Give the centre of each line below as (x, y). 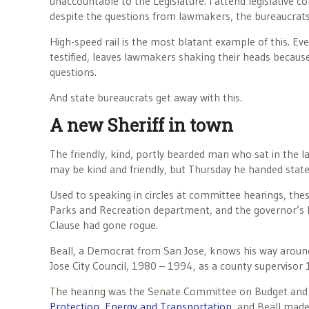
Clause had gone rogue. (104, 225)
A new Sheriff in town (141, 125)
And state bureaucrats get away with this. (146, 97)
